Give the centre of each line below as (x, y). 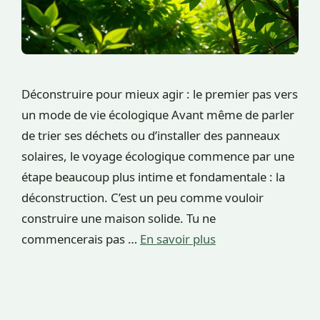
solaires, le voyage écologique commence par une (158, 156)
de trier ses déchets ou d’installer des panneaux (151, 136)
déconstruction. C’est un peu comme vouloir (142, 198)
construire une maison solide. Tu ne (119, 219)
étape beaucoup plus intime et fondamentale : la (153, 177)
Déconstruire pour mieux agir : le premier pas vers (160, 94)
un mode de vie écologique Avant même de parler (158, 115)
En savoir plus (178, 239)
